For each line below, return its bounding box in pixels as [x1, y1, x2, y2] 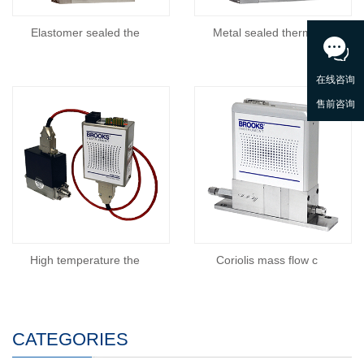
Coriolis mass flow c [216, 253, 318, 266]
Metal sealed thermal [213, 26, 321, 39]
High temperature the [30, 253, 140, 266]
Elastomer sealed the [30, 26, 140, 39]
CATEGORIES [12, 329, 128, 349]
